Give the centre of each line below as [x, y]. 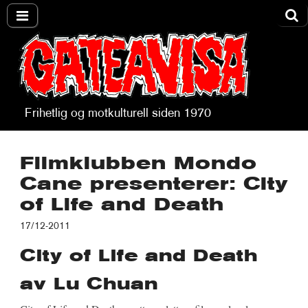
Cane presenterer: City [154, 186]
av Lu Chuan [89, 285]
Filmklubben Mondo [138, 165]
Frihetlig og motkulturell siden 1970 [118, 114]
